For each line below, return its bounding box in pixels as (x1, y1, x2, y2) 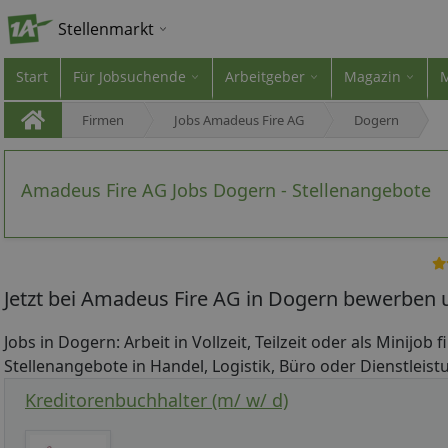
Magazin (344, 67, 401, 86)
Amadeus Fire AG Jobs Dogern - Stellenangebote (21, 178, 431, 202)
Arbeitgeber (225, 67, 305, 86)
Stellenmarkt (58, 18, 154, 40)
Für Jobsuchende (73, 67, 186, 86)
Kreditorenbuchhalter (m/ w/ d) (25, 388, 288, 413)
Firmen (82, 111, 124, 129)
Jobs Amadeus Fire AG (174, 111, 304, 129)
